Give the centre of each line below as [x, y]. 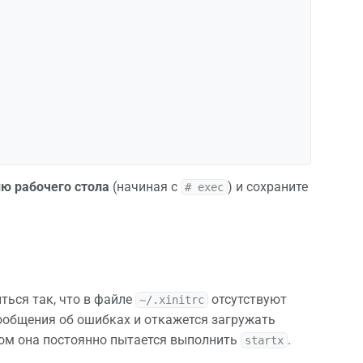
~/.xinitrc [172, 299]
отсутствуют [248, 299]
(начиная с [145, 186]
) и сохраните [268, 186]
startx [264, 340]
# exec [204, 187]
